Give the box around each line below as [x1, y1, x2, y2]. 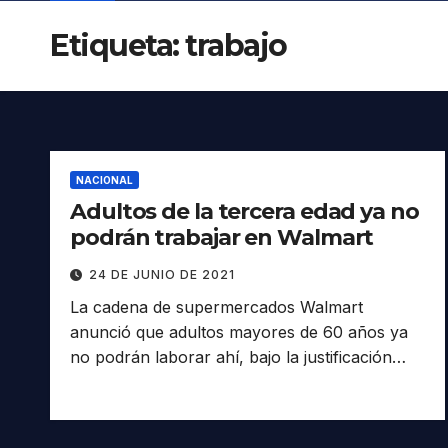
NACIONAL [76, 174, 133, 187]
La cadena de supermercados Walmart [70, 297, 363, 318]
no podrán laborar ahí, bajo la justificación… [70, 347, 406, 368]
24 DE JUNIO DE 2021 [89, 267, 235, 283]
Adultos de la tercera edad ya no [70, 198, 419, 226]
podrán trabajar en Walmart [70, 224, 374, 252]
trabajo [185, 27, 287, 65]
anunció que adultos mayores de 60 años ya [70, 322, 408, 343]
